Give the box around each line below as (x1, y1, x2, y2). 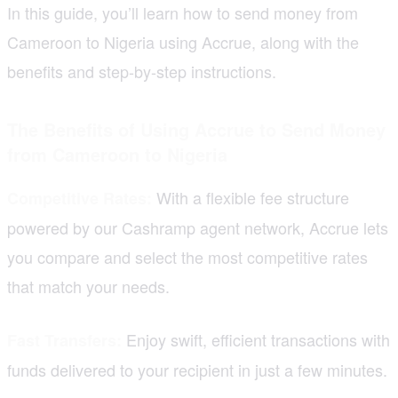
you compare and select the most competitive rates (7, 244, 368, 268)
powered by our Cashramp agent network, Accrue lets (7, 215, 388, 239)
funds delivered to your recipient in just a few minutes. (7, 357, 387, 381)
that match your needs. (7, 274, 170, 298)
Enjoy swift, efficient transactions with (122, 327, 390, 351)
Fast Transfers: (7, 328, 122, 352)
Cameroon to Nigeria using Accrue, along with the (7, 29, 359, 53)
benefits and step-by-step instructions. (7, 59, 276, 83)
